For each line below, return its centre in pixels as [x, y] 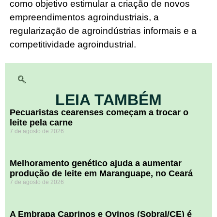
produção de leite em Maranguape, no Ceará [101, 174]
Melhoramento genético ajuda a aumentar [96, 163]
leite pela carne [41, 123]
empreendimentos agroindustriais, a [84, 17]
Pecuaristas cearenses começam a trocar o [99, 113]
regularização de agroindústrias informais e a [103, 31]
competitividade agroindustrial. [74, 44]
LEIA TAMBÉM [108, 100]
